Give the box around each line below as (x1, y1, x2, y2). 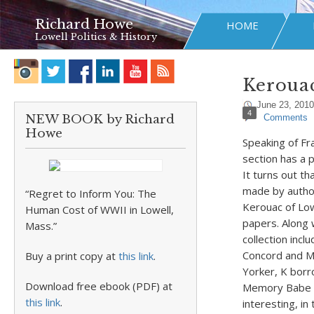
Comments (263, 112, 308, 123)
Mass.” (25, 219, 57, 233)
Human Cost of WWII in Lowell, (25, 203, 174, 217)
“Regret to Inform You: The (25, 186, 156, 200)
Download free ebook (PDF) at (25, 279, 172, 293)
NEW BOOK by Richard (25, 112, 175, 127)
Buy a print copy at (25, 249, 118, 263)
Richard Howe (35, 16, 133, 32)
